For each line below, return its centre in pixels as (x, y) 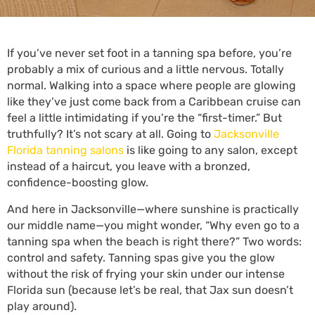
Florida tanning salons (65, 150)
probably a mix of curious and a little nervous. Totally (146, 69)
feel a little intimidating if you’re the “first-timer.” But (144, 118)
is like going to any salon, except (211, 150)
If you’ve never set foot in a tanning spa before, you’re (149, 53)
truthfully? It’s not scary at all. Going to (109, 134)
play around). (43, 306)
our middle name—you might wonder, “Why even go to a (153, 225)
